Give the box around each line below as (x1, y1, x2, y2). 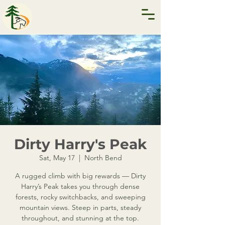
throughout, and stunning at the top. (22, 213, 139, 222)
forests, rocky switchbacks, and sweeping (15, 192, 146, 201)
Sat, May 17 (39, 153, 75, 162)
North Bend (84, 153, 122, 162)
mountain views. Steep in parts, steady (20, 203, 141, 212)
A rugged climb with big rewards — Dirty (15, 171, 146, 180)
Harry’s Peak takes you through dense (21, 182, 140, 191)
